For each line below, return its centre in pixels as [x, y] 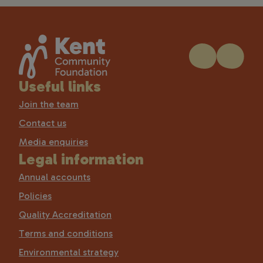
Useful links [60, 86]
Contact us [43, 123]
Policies [35, 195]
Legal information [81, 159]
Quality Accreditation [65, 214]
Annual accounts [55, 177]
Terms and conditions [66, 233]
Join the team [49, 104]
